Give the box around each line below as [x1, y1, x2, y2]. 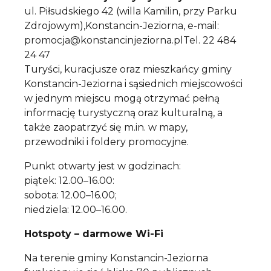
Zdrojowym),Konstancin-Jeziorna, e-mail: [24, 19, 219, 31]
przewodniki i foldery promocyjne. [24, 135, 189, 148]
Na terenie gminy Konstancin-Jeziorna [24, 252, 208, 264]
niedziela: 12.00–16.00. [24, 203, 127, 215]
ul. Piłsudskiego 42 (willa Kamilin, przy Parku [24, 5, 237, 17]
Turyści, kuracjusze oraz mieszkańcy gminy [24, 63, 232, 75]
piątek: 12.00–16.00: [24, 174, 114, 186]
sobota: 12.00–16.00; [24, 189, 117, 201]
